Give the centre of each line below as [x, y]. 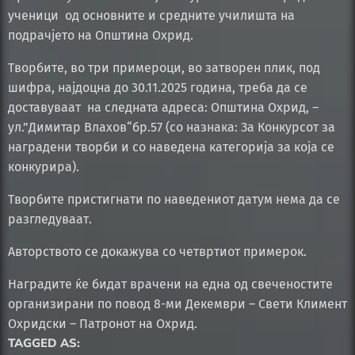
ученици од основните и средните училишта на [151, 16]
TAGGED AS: [44, 344]
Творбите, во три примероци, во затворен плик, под [164, 68]
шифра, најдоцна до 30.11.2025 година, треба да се [158, 88]
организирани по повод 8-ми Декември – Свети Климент [177, 304]
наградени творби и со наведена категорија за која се [171, 147]
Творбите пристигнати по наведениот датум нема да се [174, 200]
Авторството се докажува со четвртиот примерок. [157, 252]
